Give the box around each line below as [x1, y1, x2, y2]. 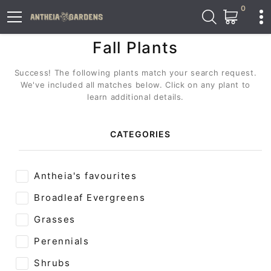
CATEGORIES [109, 128, 171, 139]
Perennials [34, 235, 89, 247]
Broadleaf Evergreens [34, 191, 145, 203]
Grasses [34, 213, 76, 225]
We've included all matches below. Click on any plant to [21, 79, 250, 90]
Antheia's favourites [34, 169, 137, 181]
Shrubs [34, 256, 70, 269]
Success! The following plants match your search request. [14, 67, 257, 77]
